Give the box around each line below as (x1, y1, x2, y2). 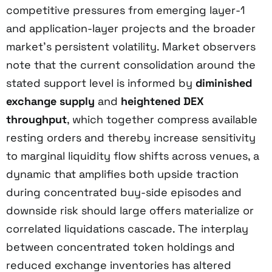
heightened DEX (121, 93, 204, 108)
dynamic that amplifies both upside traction (6, 166, 239, 181)
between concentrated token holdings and (6, 239, 235, 254)
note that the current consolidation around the (6, 57, 256, 72)
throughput (6, 112, 67, 126)
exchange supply (6, 93, 95, 108)
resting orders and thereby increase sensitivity (6, 130, 256, 144)
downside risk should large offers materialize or (6, 203, 254, 217)
